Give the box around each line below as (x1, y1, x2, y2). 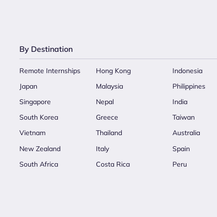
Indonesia (172, 66, 202, 75)
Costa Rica (96, 159, 130, 169)
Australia (172, 128, 200, 138)
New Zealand (19, 144, 61, 153)
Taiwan (172, 113, 195, 122)
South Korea (19, 113, 58, 122)
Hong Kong (96, 66, 131, 75)
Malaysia (96, 81, 123, 91)
